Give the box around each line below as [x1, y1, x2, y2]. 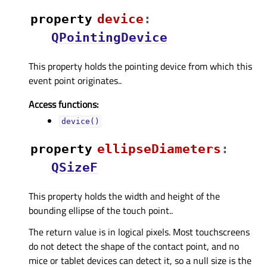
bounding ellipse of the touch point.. [29, 203, 173, 218]
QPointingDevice [51, 30, 167, 45]
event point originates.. [29, 73, 122, 88]
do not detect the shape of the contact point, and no [29, 238, 239, 253]
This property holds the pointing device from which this [29, 58, 252, 73]
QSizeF [51, 160, 98, 175]
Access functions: [29, 97, 98, 111]
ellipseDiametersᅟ [97, 141, 221, 156]
